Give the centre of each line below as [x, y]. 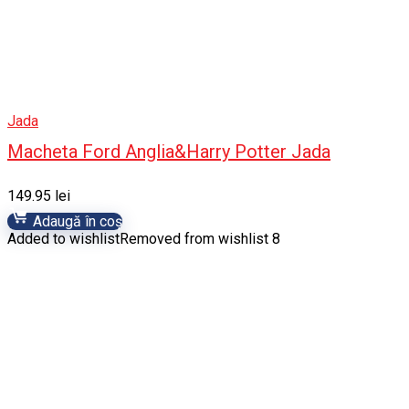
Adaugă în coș [76, 221]
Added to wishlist [63, 238]
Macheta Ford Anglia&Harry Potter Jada [169, 151]
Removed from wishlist [194, 238]
